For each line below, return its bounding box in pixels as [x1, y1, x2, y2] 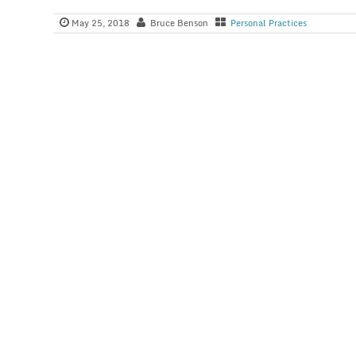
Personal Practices [230, 15, 308, 30]
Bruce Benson [150, 15, 209, 30]
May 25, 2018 [72, 15, 130, 30]
